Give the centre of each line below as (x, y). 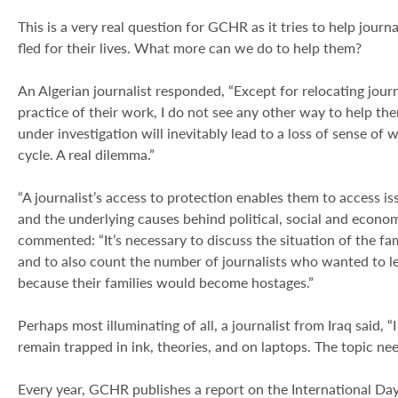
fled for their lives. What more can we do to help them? (190, 48)
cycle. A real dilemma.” (86, 154)
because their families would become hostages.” (166, 282)
